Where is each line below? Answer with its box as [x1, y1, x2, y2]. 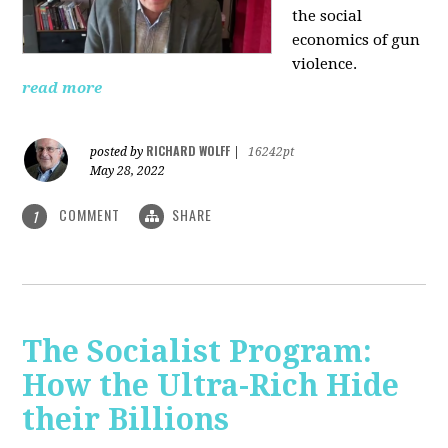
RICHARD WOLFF [146, 141, 231, 159]
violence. [292, 54, 362, 73]
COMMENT [55, 203, 125, 225]
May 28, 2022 [90, 163, 166, 178]
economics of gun [292, 30, 421, 49]
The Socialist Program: [22, 334, 373, 370]
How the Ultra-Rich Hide [22, 368, 400, 404]
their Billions [22, 402, 230, 438]
